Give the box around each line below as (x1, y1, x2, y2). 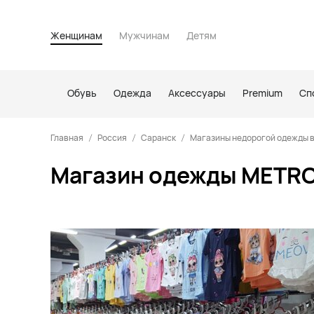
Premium (243, 86, 282, 100)
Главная (50, 132, 83, 144)
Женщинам (50, 29, 102, 42)
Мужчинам (119, 29, 170, 42)
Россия (97, 132, 127, 144)
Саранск (141, 132, 176, 144)
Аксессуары (168, 86, 226, 100)
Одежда (114, 86, 151, 100)
